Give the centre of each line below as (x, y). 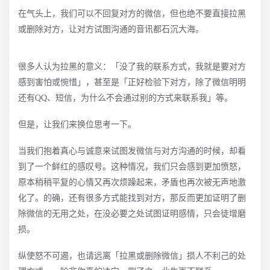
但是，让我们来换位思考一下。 (77, 124)
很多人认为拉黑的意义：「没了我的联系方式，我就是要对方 (132, 67)
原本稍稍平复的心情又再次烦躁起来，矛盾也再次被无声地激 (132, 182)
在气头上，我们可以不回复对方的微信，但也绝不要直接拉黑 (132, 14)
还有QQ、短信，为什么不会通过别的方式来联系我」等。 (125, 98)
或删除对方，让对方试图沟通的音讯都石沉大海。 (111, 29)
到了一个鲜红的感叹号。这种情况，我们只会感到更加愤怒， (132, 167)
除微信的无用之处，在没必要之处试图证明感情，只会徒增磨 (132, 214)
